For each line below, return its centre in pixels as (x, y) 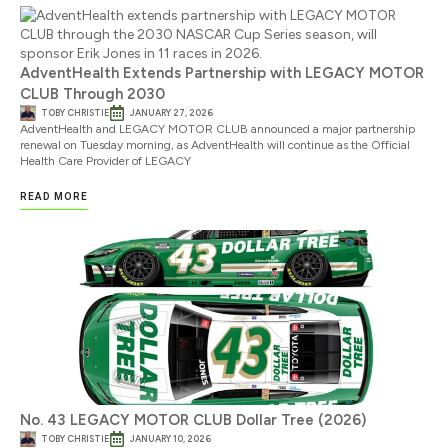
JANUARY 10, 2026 (170, 438)
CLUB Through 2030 (92, 93)
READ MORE (54, 196)
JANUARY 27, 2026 (171, 112)
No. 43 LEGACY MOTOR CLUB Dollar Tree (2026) (193, 419)
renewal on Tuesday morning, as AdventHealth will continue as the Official (215, 144)
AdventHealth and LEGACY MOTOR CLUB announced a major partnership (217, 128)
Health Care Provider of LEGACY (105, 160)
